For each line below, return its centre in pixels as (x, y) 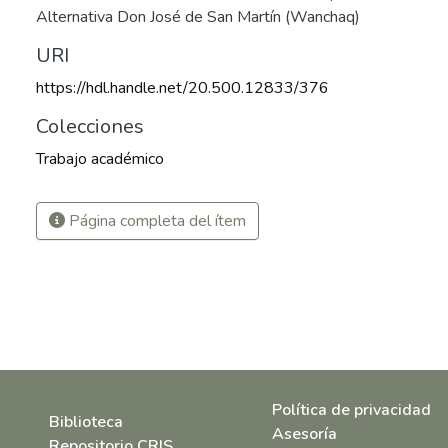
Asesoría (305, 434)
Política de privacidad (352, 410)
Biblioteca (85, 422)
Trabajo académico (100, 159)
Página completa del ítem (155, 221)
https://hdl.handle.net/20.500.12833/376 (182, 88)
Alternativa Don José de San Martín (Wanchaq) (198, 17)
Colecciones (90, 126)
